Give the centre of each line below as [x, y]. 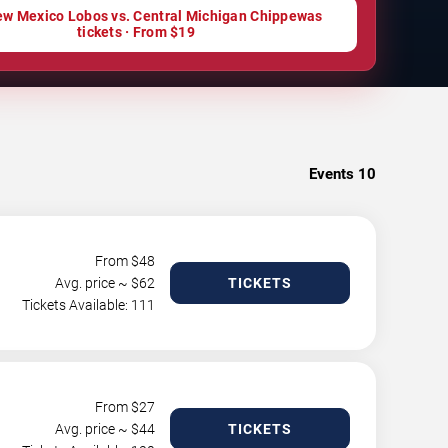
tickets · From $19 [136, 32]
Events [331, 174]
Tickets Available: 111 [88, 305]
